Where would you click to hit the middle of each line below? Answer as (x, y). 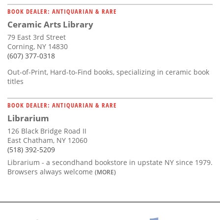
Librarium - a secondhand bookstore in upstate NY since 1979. (110, 162)
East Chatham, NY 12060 (47, 140)
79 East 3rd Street (37, 37)
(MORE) (105, 172)
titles (15, 81)
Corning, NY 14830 (38, 46)
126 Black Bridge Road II (47, 131)
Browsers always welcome (51, 171)
